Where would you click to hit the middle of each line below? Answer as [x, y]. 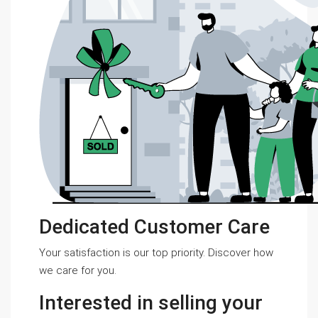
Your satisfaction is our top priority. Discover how [156, 253]
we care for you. [78, 270]
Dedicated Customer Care [154, 227]
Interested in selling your [151, 303]
